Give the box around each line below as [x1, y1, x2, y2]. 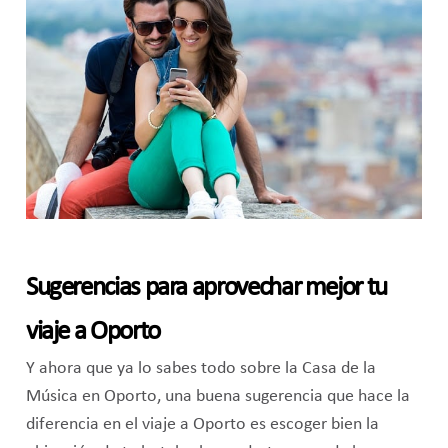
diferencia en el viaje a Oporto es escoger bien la [25, 416, 379, 434]
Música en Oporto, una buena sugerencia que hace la [25, 388, 410, 406]
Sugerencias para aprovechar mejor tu [25, 275, 387, 303]
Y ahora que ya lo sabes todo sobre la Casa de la [25, 360, 376, 378]
